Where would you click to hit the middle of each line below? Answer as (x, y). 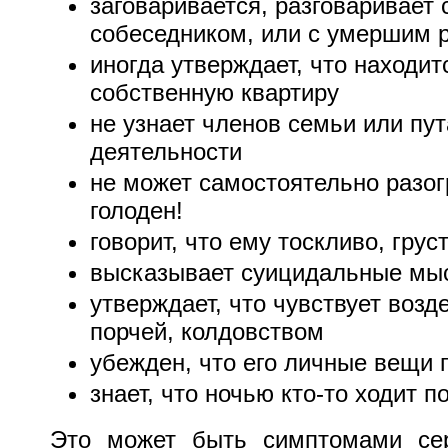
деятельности (166, 152)
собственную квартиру (214, 93)
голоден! (136, 211)
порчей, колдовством (207, 332)
